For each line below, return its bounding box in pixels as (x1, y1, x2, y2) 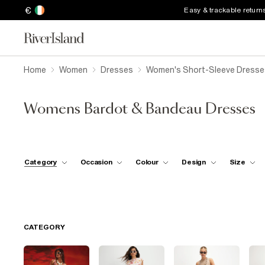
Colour (135, 157, 159, 166)
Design (182, 157, 206, 166)
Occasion (80, 157, 112, 166)
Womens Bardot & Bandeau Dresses (24, 102, 256, 117)
